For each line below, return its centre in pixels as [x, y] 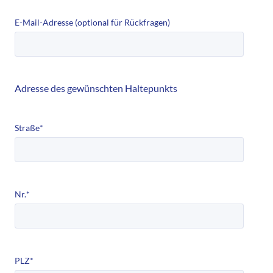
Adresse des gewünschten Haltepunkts [96, 88]
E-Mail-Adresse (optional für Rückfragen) [92, 22]
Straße [27, 127]
